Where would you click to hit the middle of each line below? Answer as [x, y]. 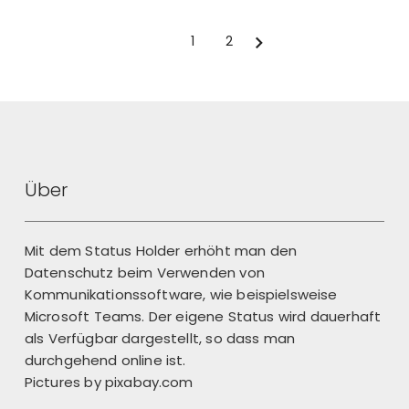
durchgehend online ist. [105, 361]
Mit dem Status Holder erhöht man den [161, 251]
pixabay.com [149, 383]
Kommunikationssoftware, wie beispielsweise [181, 295]
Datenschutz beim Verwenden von [144, 273]
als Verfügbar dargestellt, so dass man [160, 339]
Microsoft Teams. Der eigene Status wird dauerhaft [203, 317]
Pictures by [64, 383]
